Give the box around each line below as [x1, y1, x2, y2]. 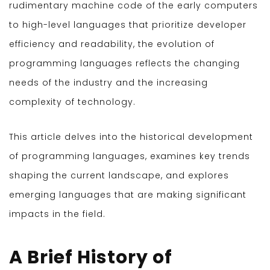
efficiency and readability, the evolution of [9, 38, 215, 51]
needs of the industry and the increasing [9, 77, 208, 89]
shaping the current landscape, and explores [9, 169, 229, 182]
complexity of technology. [9, 96, 136, 108]
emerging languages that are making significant [9, 189, 246, 201]
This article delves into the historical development [9, 131, 253, 143]
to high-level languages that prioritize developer [9, 19, 246, 31]
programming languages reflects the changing [9, 57, 240, 70]
